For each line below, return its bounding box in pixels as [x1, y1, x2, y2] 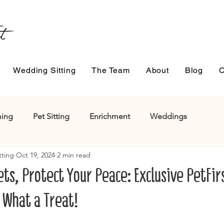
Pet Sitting [33, 111, 69, 121]
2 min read [57, 150, 90, 159]
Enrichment [89, 111, 130, 121]
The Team [91, 65, 130, 75]
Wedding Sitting [13, 65, 76, 75]
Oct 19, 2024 [16, 150, 55, 159]
